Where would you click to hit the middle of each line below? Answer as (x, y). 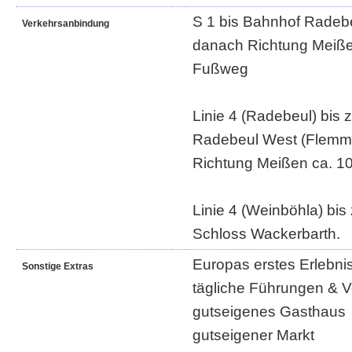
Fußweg (220, 69)
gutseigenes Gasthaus (269, 312)
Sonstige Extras (58, 266)
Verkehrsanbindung (66, 24)
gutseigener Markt (253, 335)
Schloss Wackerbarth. (266, 234)
